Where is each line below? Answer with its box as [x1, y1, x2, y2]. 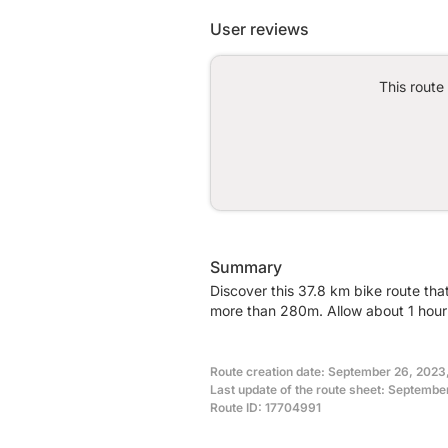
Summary [210, 256, 282, 277]
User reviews [210, 18, 309, 39]
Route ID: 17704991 [210, 399, 321, 415]
